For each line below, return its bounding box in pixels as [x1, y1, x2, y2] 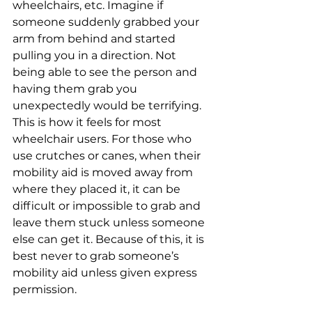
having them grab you [13, 82, 140, 95]
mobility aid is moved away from [13, 166, 196, 179]
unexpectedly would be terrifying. [13, 99, 204, 112]
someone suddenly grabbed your [13, 15, 202, 29]
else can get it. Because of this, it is [13, 233, 207, 246]
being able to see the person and [13, 65, 200, 79]
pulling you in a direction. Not [13, 49, 179, 62]
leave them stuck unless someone [13, 216, 208, 229]
